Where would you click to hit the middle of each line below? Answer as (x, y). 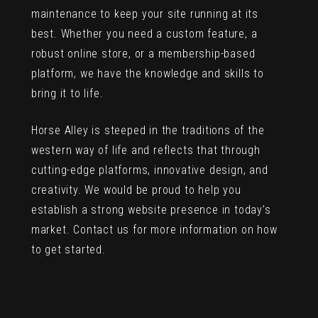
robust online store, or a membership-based (143, 54)
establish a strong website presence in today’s (151, 210)
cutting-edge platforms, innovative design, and (149, 170)
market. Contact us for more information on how (154, 230)
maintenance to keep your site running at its (144, 14)
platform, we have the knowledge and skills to (147, 74)
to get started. (68, 250)
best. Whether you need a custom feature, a (144, 34)
